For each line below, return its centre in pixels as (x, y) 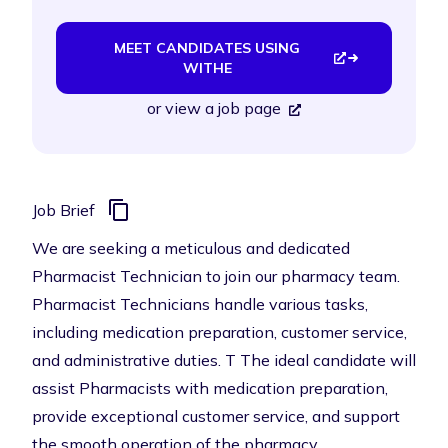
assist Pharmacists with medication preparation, (210, 388)
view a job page (223, 108)
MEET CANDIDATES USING (207, 48)
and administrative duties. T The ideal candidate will (224, 360)
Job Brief (63, 210)
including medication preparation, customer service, (219, 332)
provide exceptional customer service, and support (216, 416)
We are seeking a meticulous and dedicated (191, 248)
